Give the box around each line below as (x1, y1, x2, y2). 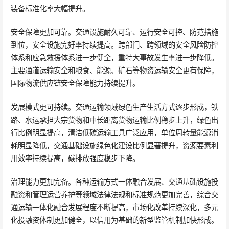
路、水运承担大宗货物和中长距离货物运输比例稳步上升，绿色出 (10, 114, 218, 125)
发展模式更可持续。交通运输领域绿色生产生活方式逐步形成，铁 (10, 102, 218, 112)
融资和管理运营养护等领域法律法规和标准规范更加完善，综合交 (10, 190, 218, 200)
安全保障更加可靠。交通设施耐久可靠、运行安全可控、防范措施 (10, 27, 218, 37)
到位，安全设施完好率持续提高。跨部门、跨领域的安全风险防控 (10, 40, 218, 50)
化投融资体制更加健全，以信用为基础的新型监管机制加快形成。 (10, 215, 218, 225)
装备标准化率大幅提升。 (10, 3, 89, 13)
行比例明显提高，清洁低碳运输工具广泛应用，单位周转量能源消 (10, 127, 218, 138)
